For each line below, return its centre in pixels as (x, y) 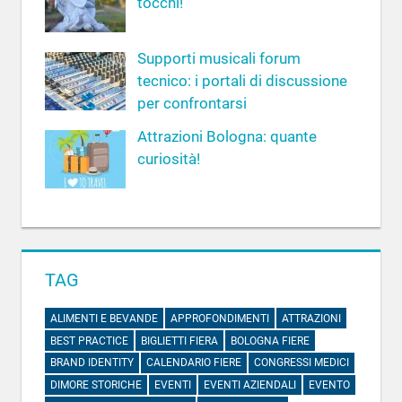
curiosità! (169, 159)
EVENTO (329, 385)
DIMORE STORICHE (96, 385)
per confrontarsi (192, 104)
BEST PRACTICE (89, 341)
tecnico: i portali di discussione (243, 81)
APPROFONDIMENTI (219, 318)
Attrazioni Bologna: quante (227, 137)
